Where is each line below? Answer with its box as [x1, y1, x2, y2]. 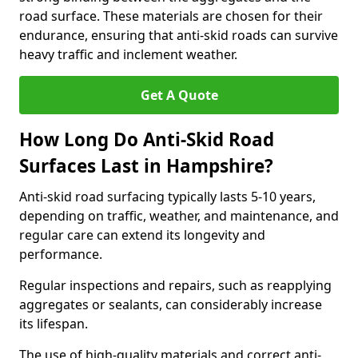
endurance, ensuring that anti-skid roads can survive [19, 26, 338, 44]
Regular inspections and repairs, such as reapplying [19, 276, 332, 294]
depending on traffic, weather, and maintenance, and [19, 207, 339, 225]
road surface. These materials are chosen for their [19, 7, 323, 25]
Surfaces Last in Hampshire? [19, 153, 273, 178]
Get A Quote [140, 86, 218, 104]
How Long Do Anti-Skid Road [19, 127, 274, 152]
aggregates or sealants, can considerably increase [19, 296, 322, 313]
